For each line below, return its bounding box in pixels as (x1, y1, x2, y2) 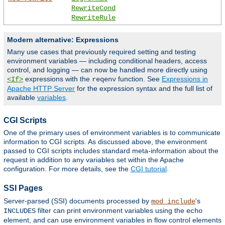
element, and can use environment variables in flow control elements (4, 215, 221, 224)
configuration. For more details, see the (4, 165, 131, 173)
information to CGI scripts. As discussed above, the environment (4, 138, 207, 146)
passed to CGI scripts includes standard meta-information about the (4, 147, 218, 155)
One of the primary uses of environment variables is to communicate (4, 129, 220, 137)
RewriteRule (71, 14, 116, 22)
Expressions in (162, 75, 208, 83)
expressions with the (23, 75, 92, 83)
